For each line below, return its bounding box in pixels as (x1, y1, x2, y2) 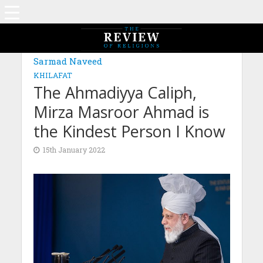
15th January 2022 (42, 145, 105, 154)
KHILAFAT (33, 70, 72, 80)
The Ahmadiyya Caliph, (33, 82, 197, 103)
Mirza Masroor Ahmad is (33, 101, 209, 123)
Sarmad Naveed (33, 55, 102, 67)
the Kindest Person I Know (33, 120, 225, 142)
